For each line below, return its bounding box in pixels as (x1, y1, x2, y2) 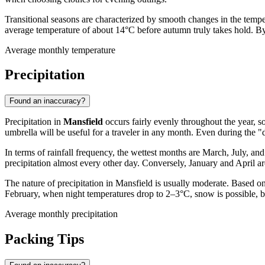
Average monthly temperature (5, 44, 115, 55)
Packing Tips (5, 231, 84, 247)
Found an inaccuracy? (9, 96, 85, 106)
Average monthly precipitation (5, 209, 118, 219)
